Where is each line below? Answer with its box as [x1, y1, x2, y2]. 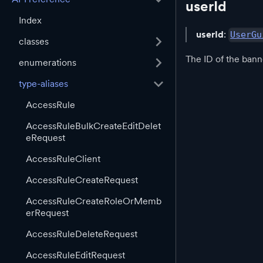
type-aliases [19, 78, 68, 89]
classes [19, 36, 49, 47]
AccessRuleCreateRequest [26, 174, 138, 186]
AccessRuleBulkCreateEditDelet [26, 120, 161, 131]
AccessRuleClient [26, 153, 100, 164]
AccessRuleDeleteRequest [26, 228, 137, 240]
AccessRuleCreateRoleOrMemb [26, 195, 161, 207]
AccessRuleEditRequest [26, 249, 125, 261]
